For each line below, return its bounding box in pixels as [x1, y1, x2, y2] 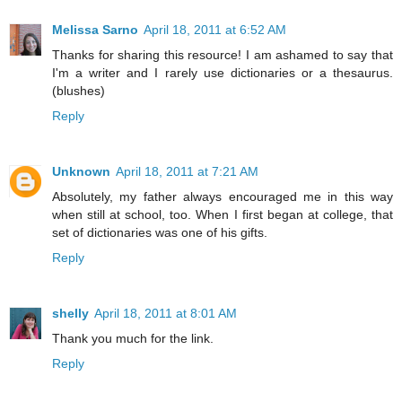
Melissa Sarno [52, 22, 138, 38]
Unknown [52, 164, 110, 179]
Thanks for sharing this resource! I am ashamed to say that [52, 48, 393, 63]
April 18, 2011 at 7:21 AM [116, 164, 258, 179]
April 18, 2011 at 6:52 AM [144, 22, 286, 38]
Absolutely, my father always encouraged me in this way [52, 189, 393, 205]
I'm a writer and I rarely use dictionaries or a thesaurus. [52, 66, 393, 81]
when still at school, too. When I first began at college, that [52, 207, 393, 223]
